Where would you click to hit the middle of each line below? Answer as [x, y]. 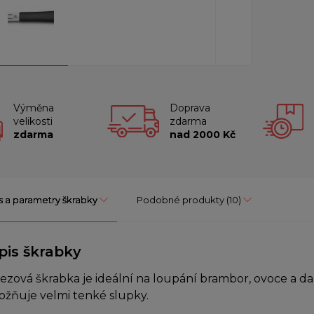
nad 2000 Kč [202, 134]
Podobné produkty [180, 200]
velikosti [33, 121]
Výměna [33, 108]
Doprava [190, 108]
